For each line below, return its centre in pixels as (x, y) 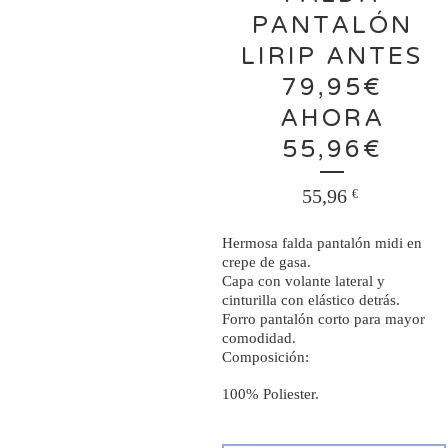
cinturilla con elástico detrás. (311, 300)
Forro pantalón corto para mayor (323, 319)
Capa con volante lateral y (303, 281)
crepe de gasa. (266, 262)
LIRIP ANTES (332, 56)
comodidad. (259, 338)
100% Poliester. (270, 394)
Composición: (265, 357)
